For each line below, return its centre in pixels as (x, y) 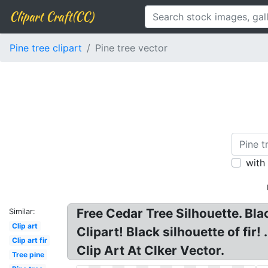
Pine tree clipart (46, 48)
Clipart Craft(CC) (51, 16)
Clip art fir (29, 240)
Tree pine (28, 255)
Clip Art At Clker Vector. (150, 250)
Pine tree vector (131, 48)
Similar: (22, 211)
